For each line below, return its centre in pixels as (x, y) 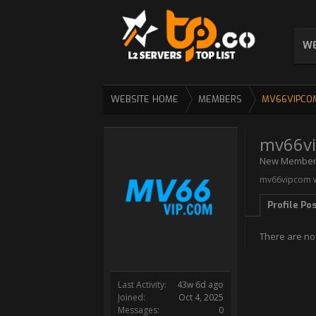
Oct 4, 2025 (201, 297)
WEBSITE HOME (145, 99)
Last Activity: (142, 285)
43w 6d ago (200, 285)
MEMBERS (220, 99)
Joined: (132, 297)
